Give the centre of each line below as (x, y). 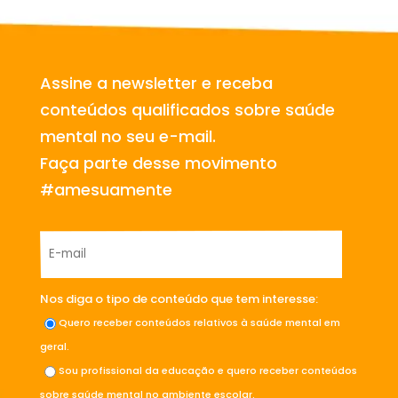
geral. (54, 346)
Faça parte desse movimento (158, 163)
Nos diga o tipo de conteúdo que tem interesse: (179, 298)
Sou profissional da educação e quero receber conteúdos (207, 370)
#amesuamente (106, 189)
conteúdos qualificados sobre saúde (187, 109)
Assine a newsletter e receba (156, 83)
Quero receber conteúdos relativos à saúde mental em (199, 322)
